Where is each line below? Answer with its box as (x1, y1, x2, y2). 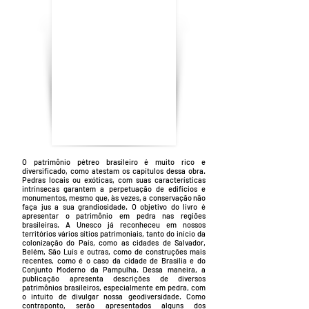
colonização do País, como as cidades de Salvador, (22, 238, 206, 247)
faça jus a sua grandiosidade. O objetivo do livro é (22, 202, 206, 211)
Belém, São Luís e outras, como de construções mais (22, 247, 206, 256)
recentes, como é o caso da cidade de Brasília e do (22, 256, 206, 265)
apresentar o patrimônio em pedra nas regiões (22, 211, 206, 220)
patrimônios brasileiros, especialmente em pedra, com (22, 283, 206, 292)
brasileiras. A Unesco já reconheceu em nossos (22, 220, 206, 229)
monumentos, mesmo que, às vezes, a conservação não (22, 193, 206, 202)
